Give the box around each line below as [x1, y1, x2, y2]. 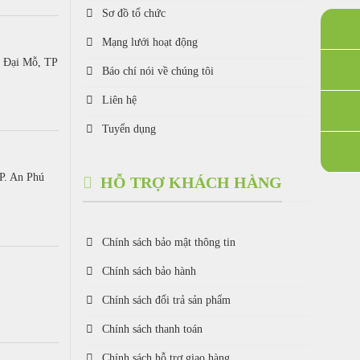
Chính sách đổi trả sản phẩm [101, 293, 231, 307]
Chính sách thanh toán [101, 322, 202, 336]
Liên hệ [101, 92, 137, 106]
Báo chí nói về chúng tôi [101, 63, 214, 77]
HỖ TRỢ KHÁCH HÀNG [100, 173, 283, 191]
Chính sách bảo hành [101, 264, 196, 278]
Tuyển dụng [101, 121, 156, 135]
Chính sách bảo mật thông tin [101, 235, 235, 249]
